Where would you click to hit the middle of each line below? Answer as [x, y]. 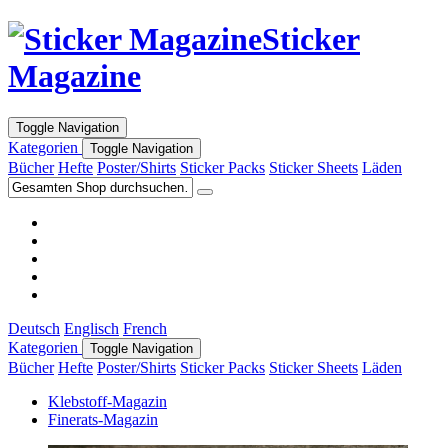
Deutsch [34, 328]
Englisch [91, 328]
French [145, 328]
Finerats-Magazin [103, 419]
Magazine [74, 76]
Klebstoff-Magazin [107, 401]
